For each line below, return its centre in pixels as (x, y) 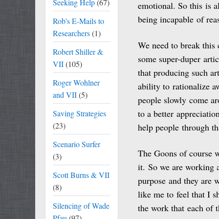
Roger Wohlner (76, 82)
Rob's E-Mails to (78, 21)
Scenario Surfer (77, 144)
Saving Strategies (79, 113)
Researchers (71, 33)
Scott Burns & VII (81, 175)
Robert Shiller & (78, 52)
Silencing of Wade (81, 206)
